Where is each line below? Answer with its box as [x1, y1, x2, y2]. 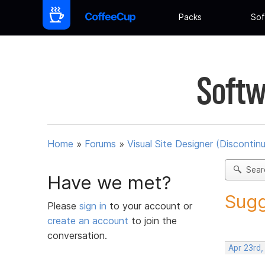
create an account [47, 214, 128, 227]
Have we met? [47, 171, 172, 194]
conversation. [47, 229, 107, 241]
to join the [128, 214, 177, 227]
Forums [85, 138, 116, 150]
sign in [79, 199, 109, 212]
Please [47, 199, 79, 212]
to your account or [109, 199, 192, 212]
